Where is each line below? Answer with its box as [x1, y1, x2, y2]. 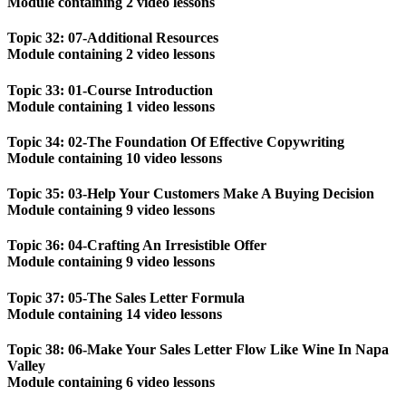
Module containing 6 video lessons [7, 373, 215, 390]
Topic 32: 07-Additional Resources [7, 30, 218, 46]
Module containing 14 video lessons [7, 305, 222, 322]
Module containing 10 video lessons [7, 150, 222, 166]
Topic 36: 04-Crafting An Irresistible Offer [7, 237, 266, 254]
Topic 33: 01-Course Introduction [7, 82, 213, 98]
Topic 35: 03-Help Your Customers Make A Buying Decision [7, 186, 374, 202]
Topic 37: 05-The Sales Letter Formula [7, 289, 245, 305]
